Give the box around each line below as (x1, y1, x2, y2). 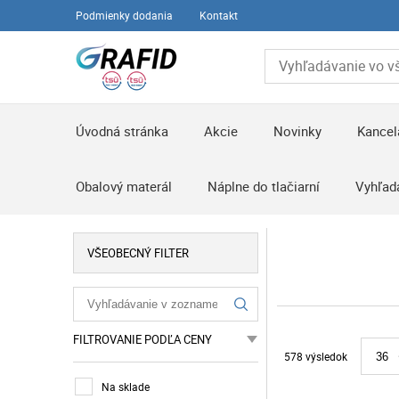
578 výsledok (284, 349, 347, 363)
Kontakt (199, 8, 239, 22)
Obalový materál (76, 177, 173, 195)
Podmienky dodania (76, 8, 174, 22)
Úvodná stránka (76, 122, 169, 140)
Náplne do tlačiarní (208, 177, 321, 195)
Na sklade (102, 379, 150, 394)
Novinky (273, 122, 322, 140)
